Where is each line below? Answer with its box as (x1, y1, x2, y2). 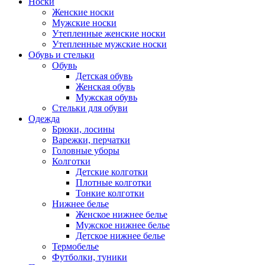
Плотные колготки (76, 177, 151, 188)
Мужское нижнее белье (76, 220, 170, 231)
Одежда (28, 114, 60, 124)
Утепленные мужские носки (52, 39, 167, 50)
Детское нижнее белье (76, 231, 165, 241)
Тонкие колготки (76, 188, 144, 199)
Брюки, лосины (52, 124, 115, 135)
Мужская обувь (76, 92, 137, 103)
